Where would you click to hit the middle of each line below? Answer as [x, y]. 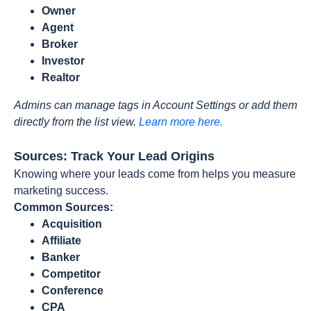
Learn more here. [181, 122]
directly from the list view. [76, 122]
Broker [60, 44]
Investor [63, 61]
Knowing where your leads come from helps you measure [155, 174]
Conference [73, 291]
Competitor [71, 274]
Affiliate [61, 241]
